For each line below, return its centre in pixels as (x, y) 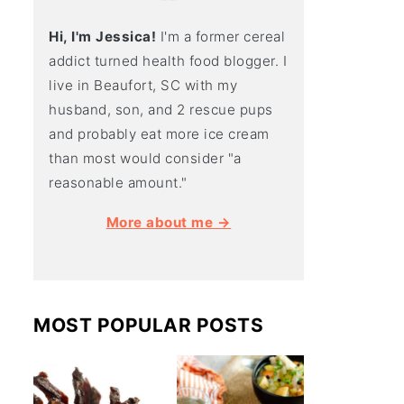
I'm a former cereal (220, 37)
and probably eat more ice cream (159, 134)
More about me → (169, 223)
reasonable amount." (118, 183)
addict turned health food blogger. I (168, 61)
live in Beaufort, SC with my (143, 86)
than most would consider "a (145, 159)
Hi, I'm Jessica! (102, 37)
